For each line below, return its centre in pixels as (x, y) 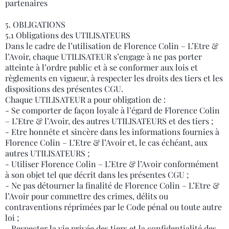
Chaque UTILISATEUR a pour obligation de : (85, 99)
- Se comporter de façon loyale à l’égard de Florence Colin (112, 110)
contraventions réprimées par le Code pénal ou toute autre (113, 207)
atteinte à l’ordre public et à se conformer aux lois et (101, 67)
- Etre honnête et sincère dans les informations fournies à (112, 132)
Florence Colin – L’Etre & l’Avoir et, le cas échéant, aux (106, 142)
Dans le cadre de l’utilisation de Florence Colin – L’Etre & (112, 46)
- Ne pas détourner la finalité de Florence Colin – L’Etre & (112, 185)
